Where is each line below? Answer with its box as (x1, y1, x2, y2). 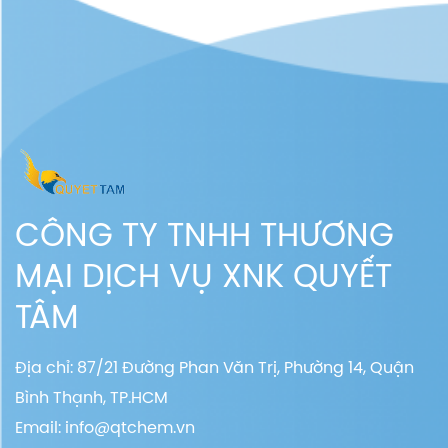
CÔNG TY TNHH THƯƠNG (15, 212, 394, 256)
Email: (15, 415, 65, 438)
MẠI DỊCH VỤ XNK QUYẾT (15, 253, 392, 297)
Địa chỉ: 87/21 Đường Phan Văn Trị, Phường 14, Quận (15, 355, 414, 378)
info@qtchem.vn (65, 415, 195, 438)
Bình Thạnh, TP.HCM (15, 385, 168, 408)
